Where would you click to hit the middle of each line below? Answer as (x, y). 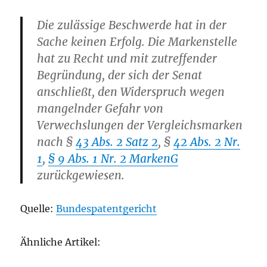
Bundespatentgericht (107, 209)
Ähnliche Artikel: (61, 242)
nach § (57, 142)
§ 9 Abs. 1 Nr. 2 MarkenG (114, 159)
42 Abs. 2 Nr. (207, 142)
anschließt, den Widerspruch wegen (131, 92)
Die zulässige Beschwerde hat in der (132, 25)
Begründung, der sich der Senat (120, 75)
